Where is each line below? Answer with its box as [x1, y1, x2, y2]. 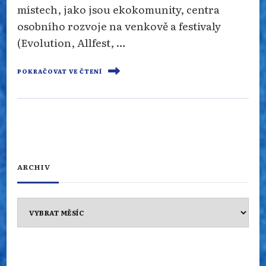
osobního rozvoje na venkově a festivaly [17, 17, 221, 33]
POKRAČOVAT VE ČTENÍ [17, 66, 102, 75]
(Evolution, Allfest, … [17, 34, 125, 50]
